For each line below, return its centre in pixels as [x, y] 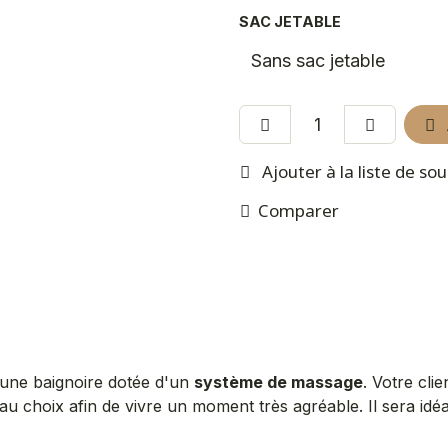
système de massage [278, 382]
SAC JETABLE [290, 21]
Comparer [298, 210]
